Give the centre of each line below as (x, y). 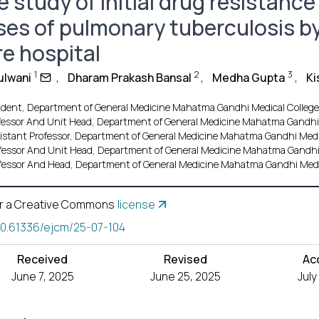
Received (43, 259)
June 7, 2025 (42, 276)
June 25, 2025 (186, 276)
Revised (186, 259)
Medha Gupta (248, 78)
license (136, 204)
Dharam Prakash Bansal (129, 78)
